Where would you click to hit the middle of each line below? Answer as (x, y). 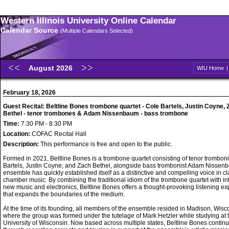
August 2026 (52, 68)
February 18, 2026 (29, 93)
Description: (22, 144)
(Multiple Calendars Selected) (97, 31)
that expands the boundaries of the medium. (64, 194)
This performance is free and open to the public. (106, 144)
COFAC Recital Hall (59, 134)
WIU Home (210, 68)
